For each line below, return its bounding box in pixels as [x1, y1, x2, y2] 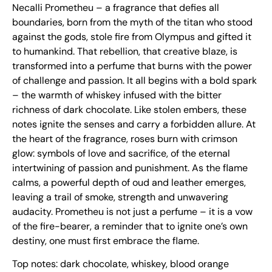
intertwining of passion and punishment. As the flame [12, 161, 248, 174]
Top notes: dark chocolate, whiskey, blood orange [12, 257, 229, 271]
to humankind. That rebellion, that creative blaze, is [12, 44, 237, 58]
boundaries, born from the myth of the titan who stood [12, 15, 253, 29]
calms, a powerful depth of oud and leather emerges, [12, 175, 246, 189]
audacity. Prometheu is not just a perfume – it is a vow [12, 205, 253, 218]
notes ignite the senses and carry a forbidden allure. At [12, 117, 256, 131]
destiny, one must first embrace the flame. [12, 234, 199, 247]
